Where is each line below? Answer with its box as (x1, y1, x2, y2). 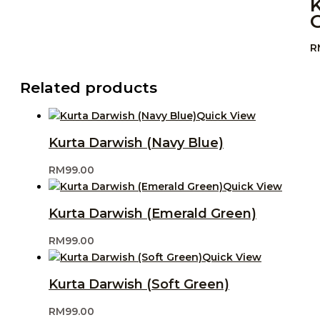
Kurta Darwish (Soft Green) (49, 276, 229, 292)
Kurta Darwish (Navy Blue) (49, 135, 224, 151)
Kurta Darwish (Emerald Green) (49, 206, 256, 222)
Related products (20, 78, 157, 96)
